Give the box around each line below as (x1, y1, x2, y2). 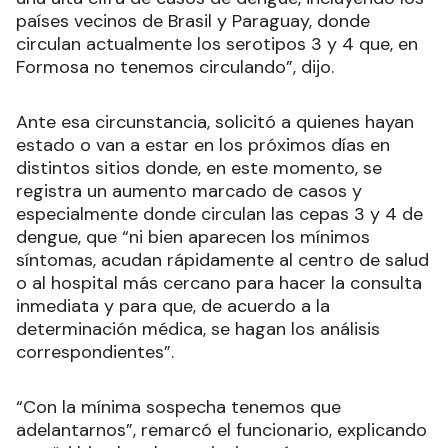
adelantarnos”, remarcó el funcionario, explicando (16, 418, 427, 443)
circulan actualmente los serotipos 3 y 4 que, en (16, 32, 418, 57)
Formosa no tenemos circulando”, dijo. (16, 55, 334, 80)
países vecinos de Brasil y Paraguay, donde (16, 9, 370, 34)
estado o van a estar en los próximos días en (16, 133, 390, 158)
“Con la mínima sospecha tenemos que (16, 395, 341, 420)
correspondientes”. (16, 340, 174, 365)
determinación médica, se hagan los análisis (16, 317, 380, 342)
